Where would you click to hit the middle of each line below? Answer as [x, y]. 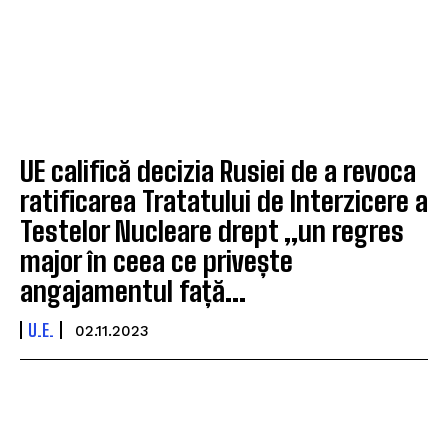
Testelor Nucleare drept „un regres [212, 231]
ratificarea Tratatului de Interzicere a [224, 201]
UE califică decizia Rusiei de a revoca [218, 171]
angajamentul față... [133, 291]
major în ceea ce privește [156, 261]
